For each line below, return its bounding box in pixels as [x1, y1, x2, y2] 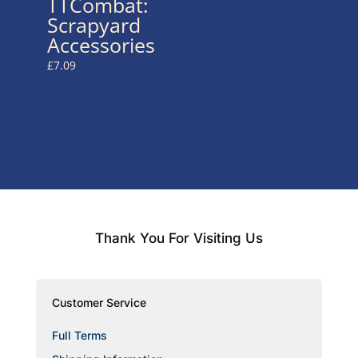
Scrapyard [46, 10, 141, 38]
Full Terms [51, 328, 107, 343]
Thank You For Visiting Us [94, 230, 263, 247]
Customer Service [51, 296, 146, 310]
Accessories [46, 30, 155, 58]
